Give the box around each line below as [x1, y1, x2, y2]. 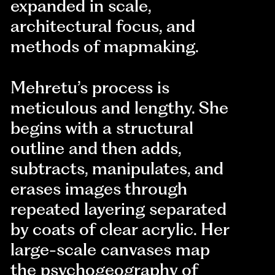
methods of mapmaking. [10, 36, 199, 57]
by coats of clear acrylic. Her [10, 219, 230, 239]
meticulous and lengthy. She [10, 97, 229, 118]
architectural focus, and [10, 16, 196, 37]
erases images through [10, 178, 188, 199]
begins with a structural [10, 117, 194, 138]
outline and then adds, [10, 137, 182, 158]
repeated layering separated [10, 198, 227, 219]
